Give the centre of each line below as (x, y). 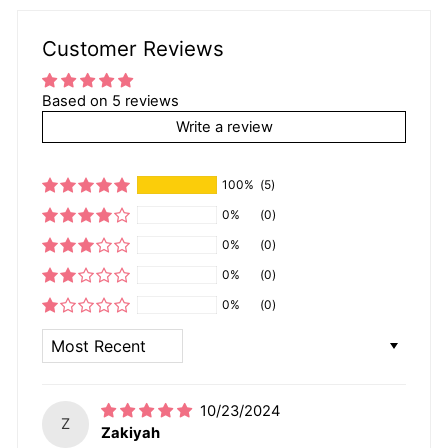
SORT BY (79, 336)
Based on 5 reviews (110, 101)
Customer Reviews (133, 49)
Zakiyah (131, 433)
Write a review (224, 127)
